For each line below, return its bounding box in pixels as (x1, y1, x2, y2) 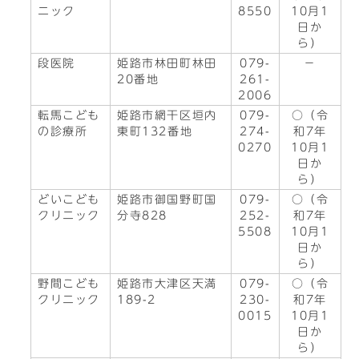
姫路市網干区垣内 (117, 110, 217, 121)
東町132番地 (117, 126, 193, 137)
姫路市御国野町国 (117, 194, 217, 205)
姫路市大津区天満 (117, 278, 217, 289)
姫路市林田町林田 (117, 58, 217, 69)
